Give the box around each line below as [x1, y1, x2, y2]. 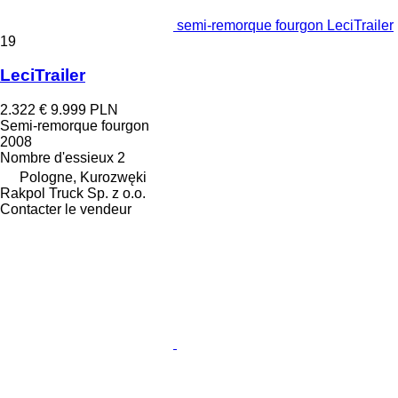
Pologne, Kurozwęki [20, 169, 147, 185]
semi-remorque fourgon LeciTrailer [177, 17, 394, 33]
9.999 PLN [51, 101, 118, 117]
